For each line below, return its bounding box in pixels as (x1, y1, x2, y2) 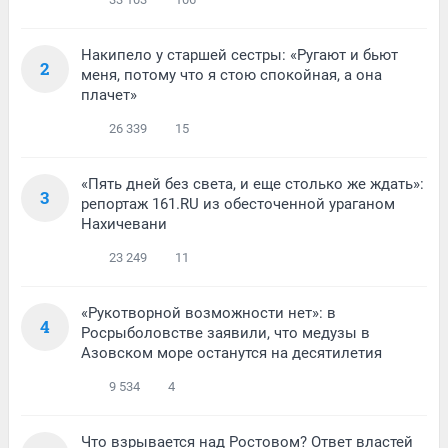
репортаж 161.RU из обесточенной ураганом (81, 195, 395, 214)
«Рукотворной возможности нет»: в (81, 304, 336, 323)
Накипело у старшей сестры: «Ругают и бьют (81, 46, 398, 65)
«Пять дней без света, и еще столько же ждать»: (81, 175, 424, 194)
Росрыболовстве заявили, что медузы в (81, 324, 370, 343)
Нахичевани (81, 215, 167, 234)
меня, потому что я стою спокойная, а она (81, 66, 382, 85)
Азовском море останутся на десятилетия (81, 344, 382, 363)
